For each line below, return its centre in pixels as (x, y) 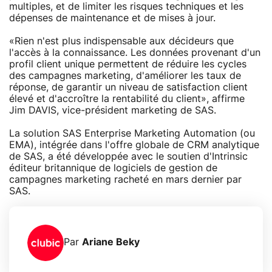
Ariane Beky (111, 243)
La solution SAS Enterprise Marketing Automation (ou (132, 133)
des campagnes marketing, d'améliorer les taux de (125, 76)
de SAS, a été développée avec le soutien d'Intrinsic (128, 156)
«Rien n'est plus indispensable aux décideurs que (121, 41)
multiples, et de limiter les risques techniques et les (126, 6)
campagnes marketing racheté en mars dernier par (125, 179)
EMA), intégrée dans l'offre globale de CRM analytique (134, 145)
